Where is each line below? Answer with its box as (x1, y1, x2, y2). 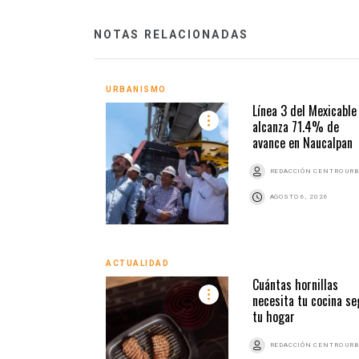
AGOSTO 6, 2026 (269, 192, 329, 200)
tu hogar (252, 306, 295, 326)
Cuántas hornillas (252, 274, 338, 294)
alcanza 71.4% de (252, 116, 339, 136)
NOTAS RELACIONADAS (94, 27, 248, 41)
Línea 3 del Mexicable (252, 100, 357, 120)
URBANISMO (106, 84, 167, 94)
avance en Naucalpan (252, 132, 353, 152)
